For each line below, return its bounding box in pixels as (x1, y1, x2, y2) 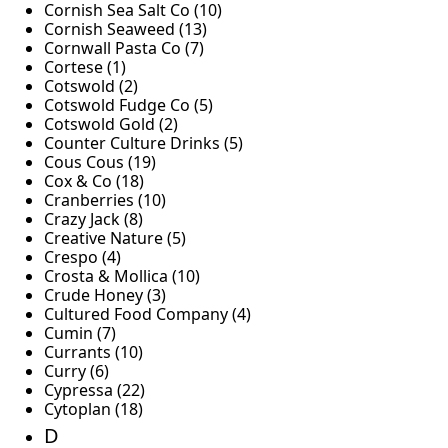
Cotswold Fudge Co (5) (44, 94, 213, 117)
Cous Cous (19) (44, 151, 156, 174)
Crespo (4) (44, 246, 121, 269)
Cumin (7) (44, 322, 116, 345)
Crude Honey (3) (44, 284, 166, 307)
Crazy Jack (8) (44, 208, 143, 231)
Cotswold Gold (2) (44, 113, 178, 136)
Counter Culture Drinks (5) (44, 132, 243, 155)
